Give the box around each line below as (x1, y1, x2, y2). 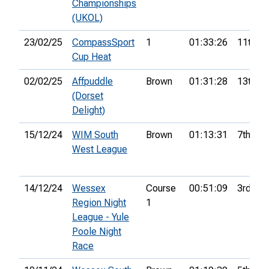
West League (72, 144, 127, 156)
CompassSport (72, 37, 134, 49)
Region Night (72, 197, 126, 209)
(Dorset (72, 90, 103, 102)
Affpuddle (72, 76, 113, 88)
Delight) (72, 104, 105, 116)
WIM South (72, 129, 118, 141)
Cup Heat (72, 51, 111, 63)
